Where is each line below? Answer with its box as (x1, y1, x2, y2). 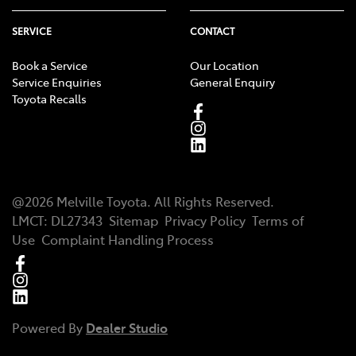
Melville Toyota (56, 192, 147, 211)
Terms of (252, 211, 304, 230)
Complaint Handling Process (41, 230, 214, 249)
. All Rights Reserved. (147, 192, 274, 211)
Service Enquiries (12, 74, 102, 91)
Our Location (190, 57, 259, 74)
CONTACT (190, 25, 234, 38)
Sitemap (109, 211, 158, 230)
